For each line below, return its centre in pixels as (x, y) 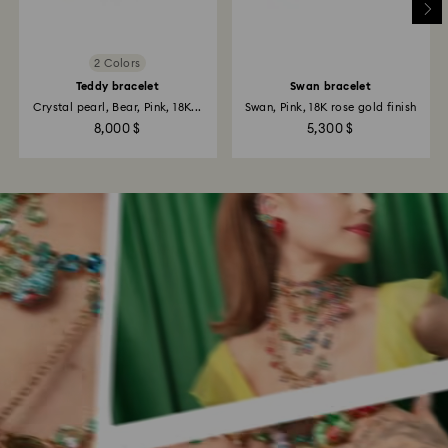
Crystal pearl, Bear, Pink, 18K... (117, 108)
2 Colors (117, 63)
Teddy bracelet (117, 87)
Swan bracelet (330, 87)
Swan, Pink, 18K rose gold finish (330, 108)
